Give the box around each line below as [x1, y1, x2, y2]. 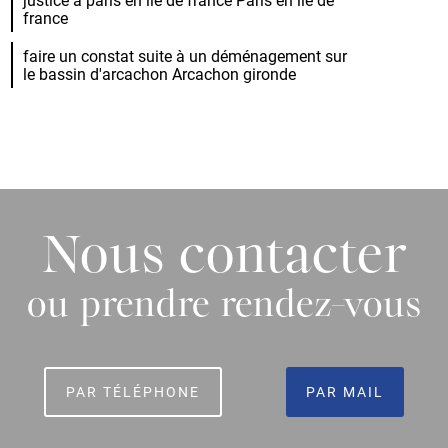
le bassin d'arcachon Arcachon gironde [23, 63, 297, 85]
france [23, 7, 69, 29]
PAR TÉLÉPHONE [65, 382, 200, 401]
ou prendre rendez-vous [26, 286, 422, 326]
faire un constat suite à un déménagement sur [23, 45, 348, 67]
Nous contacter [41, 229, 407, 286]
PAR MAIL [306, 382, 385, 401]
